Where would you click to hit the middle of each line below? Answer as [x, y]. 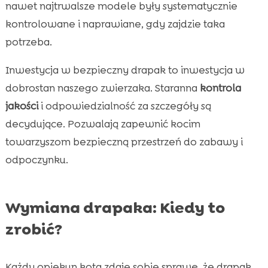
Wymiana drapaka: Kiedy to [115, 207]
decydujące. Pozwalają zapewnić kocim [103, 124]
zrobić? [33, 229]
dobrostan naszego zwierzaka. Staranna [102, 88]
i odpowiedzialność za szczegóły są [124, 106]
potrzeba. [28, 42]
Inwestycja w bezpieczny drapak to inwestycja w [125, 70]
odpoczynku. [36, 159]
